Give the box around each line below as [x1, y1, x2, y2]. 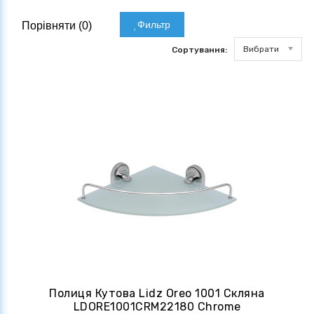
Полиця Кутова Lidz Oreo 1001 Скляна [49, 287, 265, 301]
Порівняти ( [19, 20, 82, 32]
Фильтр [137, 17, 170, 32]
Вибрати [243, 44, 279, 55]
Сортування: [172, 45, 227, 55]
